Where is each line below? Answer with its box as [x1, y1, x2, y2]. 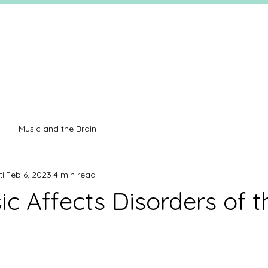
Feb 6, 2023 [6, 169, 51, 180]
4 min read [53, 169, 96, 180]
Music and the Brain [19, 123, 96, 134]
